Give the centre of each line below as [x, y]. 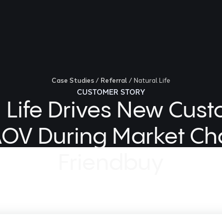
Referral [114, 80]
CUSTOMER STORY [111, 92]
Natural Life [152, 80]
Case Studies [73, 80]
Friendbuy [111, 164]
